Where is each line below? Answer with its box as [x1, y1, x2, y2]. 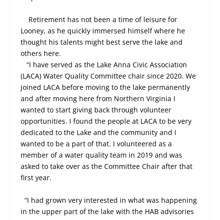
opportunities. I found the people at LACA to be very [21, 116, 192, 126]
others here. [21, 49, 61, 58]
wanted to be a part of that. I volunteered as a [21, 139, 172, 149]
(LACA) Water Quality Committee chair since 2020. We [21, 71, 196, 81]
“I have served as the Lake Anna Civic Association [27, 60, 188, 70]
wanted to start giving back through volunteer [21, 105, 172, 115]
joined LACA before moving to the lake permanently [21, 82, 191, 92]
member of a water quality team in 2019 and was [21, 150, 183, 160]
